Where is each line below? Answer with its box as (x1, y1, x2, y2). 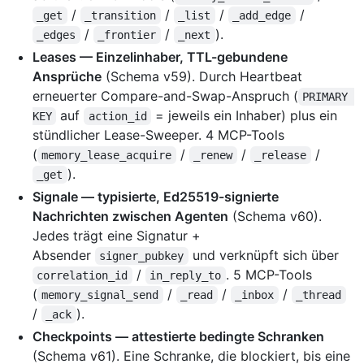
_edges (37, 28, 76, 42)
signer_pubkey (99, 249, 184, 263)
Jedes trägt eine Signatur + (32, 227, 201, 245)
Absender (32, 247, 95, 264)
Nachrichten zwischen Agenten (32, 208, 228, 225)
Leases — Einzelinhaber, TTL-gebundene (32, 49, 288, 66)
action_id (88, 110, 147, 123)
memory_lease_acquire (41, 149, 172, 162)
